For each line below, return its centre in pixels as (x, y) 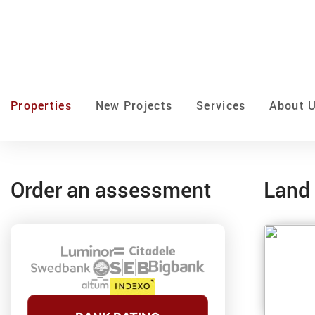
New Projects (134, 105)
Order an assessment (111, 189)
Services (221, 105)
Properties (41, 105)
